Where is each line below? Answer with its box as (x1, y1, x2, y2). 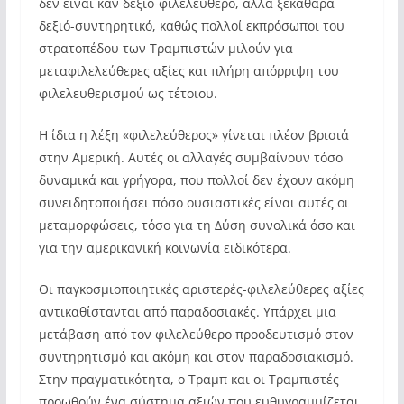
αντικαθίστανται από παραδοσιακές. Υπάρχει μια (38, 303, 336, 320)
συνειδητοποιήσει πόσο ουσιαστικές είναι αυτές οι (38, 194, 349, 211)
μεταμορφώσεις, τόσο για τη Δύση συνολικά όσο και (38, 216, 355, 234)
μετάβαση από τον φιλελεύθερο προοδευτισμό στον (38, 326, 353, 343)
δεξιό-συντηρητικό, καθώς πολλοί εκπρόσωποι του (38, 17, 344, 34)
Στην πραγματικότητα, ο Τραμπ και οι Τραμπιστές (38, 371, 339, 388)
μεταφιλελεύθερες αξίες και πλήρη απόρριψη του (38, 62, 339, 79)
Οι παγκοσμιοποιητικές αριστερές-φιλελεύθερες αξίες (38, 280, 364, 298)
